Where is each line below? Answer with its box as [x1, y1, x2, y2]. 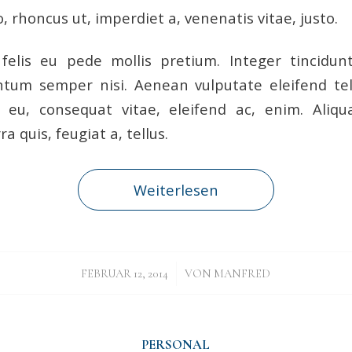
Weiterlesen [133, 180, 218, 200]
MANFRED [214, 266, 271, 281]
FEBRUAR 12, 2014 [81, 266, 169, 281]
